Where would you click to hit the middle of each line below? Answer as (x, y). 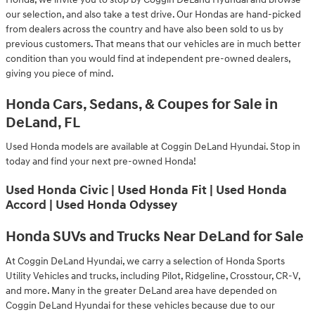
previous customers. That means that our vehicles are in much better (153, 44)
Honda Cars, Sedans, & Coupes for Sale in (142, 104)
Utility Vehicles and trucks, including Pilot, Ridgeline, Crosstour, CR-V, (153, 276)
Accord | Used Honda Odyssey (91, 205)
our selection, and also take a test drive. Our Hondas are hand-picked (153, 14)
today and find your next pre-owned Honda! (101, 161)
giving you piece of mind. (60, 73)
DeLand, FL (43, 123)
